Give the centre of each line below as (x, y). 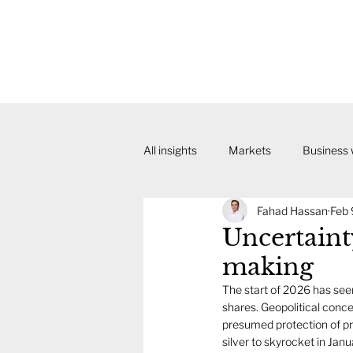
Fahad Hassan (292, 210)
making (268, 267)
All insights (170, 150)
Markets (250, 150)
